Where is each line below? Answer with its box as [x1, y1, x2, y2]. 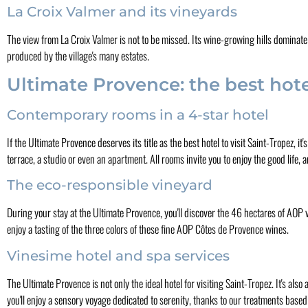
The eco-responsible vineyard [7, 177, 212, 194]
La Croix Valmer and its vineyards [7, 3, 237, 21]
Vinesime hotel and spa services [7, 247, 230, 264]
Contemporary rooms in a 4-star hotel [7, 106, 269, 123]
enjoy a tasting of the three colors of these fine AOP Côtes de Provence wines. [7, 221, 289, 238]
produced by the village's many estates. [7, 47, 149, 65]
